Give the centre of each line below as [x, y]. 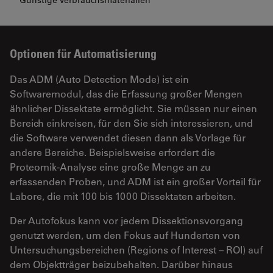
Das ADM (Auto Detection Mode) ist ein [99, 79]
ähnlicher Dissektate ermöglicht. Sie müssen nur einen [133, 108]
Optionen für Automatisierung [83, 54]
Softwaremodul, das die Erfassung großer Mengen [126, 94]
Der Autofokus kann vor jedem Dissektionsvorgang [126, 221]
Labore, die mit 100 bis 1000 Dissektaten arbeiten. [123, 196]
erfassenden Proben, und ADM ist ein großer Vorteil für [135, 182]
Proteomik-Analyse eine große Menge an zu [110, 167]
